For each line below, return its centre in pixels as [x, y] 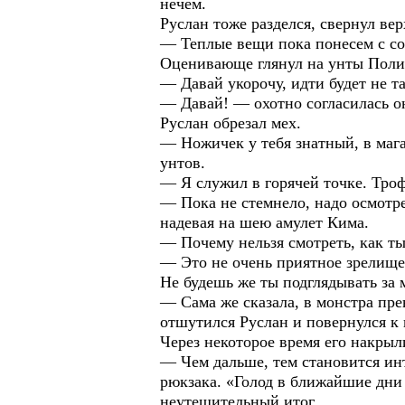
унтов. [183, 163]
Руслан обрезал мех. [231, 123]
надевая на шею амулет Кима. [264, 222]
